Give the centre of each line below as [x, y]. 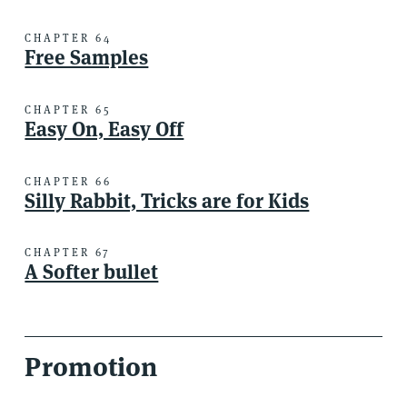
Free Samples [87, 58]
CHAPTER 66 [69, 181]
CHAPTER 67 [68, 253]
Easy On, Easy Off [104, 129]
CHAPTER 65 [68, 109]
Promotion [91, 367]
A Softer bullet [92, 272]
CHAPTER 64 [69, 38]
